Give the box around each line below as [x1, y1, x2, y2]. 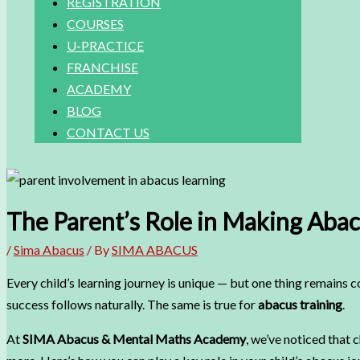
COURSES [67, 16, 124, 31]
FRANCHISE [67, 59, 138, 75]
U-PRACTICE [67, 38, 144, 53]
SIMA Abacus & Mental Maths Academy [22, 330, 246, 346]
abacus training [258, 296, 342, 312]
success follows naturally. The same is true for [6, 296, 258, 312]
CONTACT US [67, 125, 149, 140]
